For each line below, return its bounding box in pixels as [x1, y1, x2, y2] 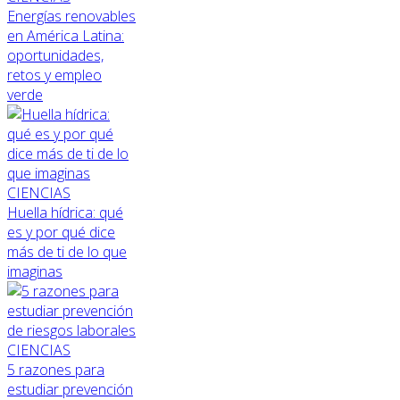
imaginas [7, 261, 62, 281]
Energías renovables [7, 5, 136, 26]
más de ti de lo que [7, 241, 127, 262]
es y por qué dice [7, 221, 115, 242]
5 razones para [7, 359, 104, 379]
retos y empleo [7, 64, 102, 85]
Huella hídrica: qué [7, 202, 123, 222]
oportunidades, [7, 45, 104, 65]
